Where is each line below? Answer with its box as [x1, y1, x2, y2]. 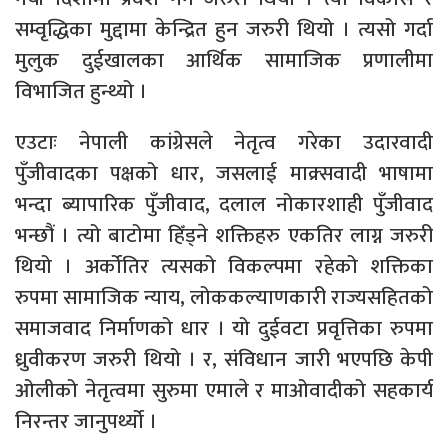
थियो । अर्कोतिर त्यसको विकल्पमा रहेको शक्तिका [15, 248, 433, 284]
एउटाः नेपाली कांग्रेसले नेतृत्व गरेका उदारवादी [15, 124, 433, 160]
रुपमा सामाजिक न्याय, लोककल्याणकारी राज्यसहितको [15, 279, 433, 315]
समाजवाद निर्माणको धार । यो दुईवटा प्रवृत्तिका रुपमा [15, 310, 433, 346]
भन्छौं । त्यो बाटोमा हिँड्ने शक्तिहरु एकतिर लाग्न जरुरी [15, 217, 433, 253]
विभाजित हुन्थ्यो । [15, 73, 147, 109]
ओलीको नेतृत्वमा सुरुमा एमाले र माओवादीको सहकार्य [15, 372, 433, 408]
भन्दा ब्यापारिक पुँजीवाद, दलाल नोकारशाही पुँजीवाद [15, 186, 433, 222]
